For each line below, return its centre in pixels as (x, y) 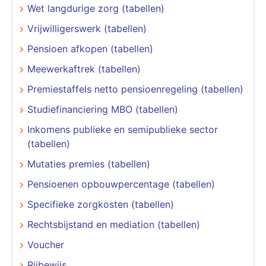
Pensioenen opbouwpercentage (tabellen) (121, 184)
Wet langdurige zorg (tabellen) (96, 8)
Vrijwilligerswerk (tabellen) (87, 28)
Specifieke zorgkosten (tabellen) (101, 204)
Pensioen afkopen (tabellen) (90, 48)
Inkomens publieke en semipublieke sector (123, 129)
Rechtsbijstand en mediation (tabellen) (114, 224)
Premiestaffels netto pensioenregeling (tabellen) (135, 89)
